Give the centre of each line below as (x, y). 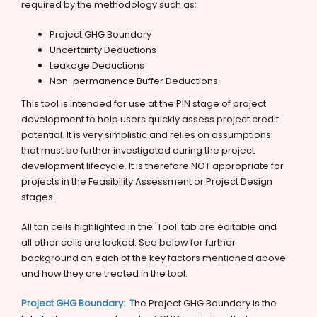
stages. (38, 197)
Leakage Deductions (97, 65)
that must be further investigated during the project (138, 150)
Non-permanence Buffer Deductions (134, 81)
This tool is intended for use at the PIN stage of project (144, 104)
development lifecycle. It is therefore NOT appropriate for (152, 166)
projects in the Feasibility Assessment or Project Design (147, 181)
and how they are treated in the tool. (104, 273)
